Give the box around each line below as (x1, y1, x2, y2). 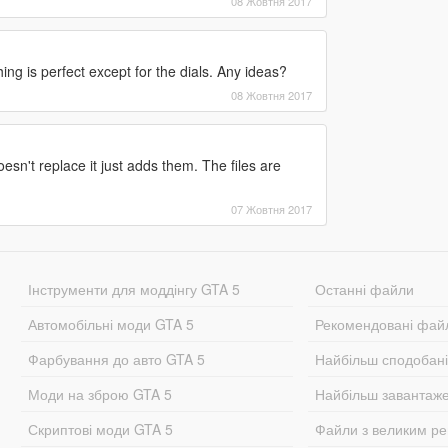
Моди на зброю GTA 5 (27, 383, 172, 404)
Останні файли (315, 278, 415, 299)
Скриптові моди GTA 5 (27, 418, 173, 439)
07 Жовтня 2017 (230, 200, 312, 217)
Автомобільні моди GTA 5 (27, 313, 194, 334)
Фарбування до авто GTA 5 (27, 348, 205, 369)
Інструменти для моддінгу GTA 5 (27, 278, 240, 299)
